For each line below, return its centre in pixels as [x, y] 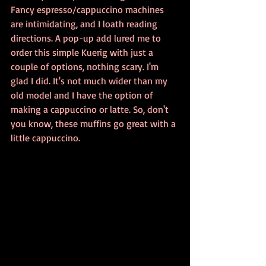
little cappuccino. [45, 138]
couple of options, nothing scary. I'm [86, 66]
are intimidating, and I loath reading [85, 24]
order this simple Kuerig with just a [83, 52]
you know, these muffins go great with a [94, 123]
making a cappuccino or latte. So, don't [91, 109]
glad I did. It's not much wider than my [90, 81]
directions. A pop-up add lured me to [87, 38]
